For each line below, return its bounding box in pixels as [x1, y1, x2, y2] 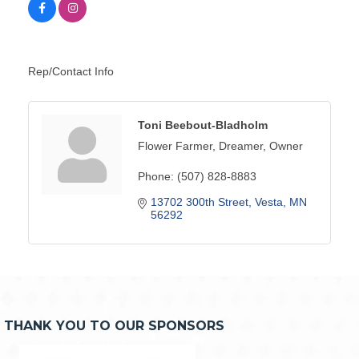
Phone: [138, 170, 174, 184]
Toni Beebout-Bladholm [138, 119, 268, 132]
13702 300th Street [151, 196, 248, 209]
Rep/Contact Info [28, 65, 114, 79]
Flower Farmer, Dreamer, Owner [138, 139, 303, 153]
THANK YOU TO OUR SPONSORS [4, 318, 224, 334]
